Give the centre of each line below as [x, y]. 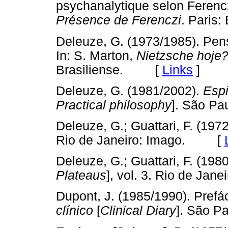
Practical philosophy [114, 105]
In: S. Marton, [96, 55]
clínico [75, 211]
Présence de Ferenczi [119, 20]
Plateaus [81, 176]
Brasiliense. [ [109, 70]
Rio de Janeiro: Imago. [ [140, 140]
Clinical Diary [138, 211]
